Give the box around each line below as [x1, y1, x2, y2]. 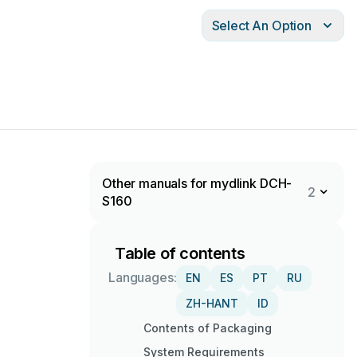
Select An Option [211, 18, 312, 33]
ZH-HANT [186, 296, 239, 310]
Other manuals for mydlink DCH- [102, 175, 292, 191]
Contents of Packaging [143, 321, 272, 335]
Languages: [108, 269, 177, 285]
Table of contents [115, 244, 245, 263]
